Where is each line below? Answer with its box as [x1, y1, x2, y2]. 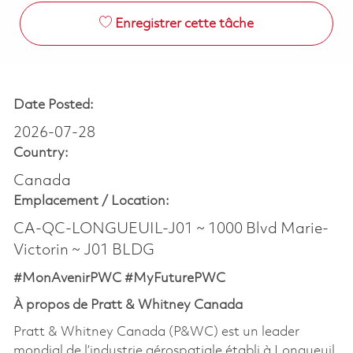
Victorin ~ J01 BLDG [13, 242, 154, 258]
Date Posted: [13, 98, 94, 112]
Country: [13, 146, 69, 160]
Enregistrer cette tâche [114, 17, 254, 31]
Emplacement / [13, 194, 111, 208]
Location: [110, 194, 169, 208]
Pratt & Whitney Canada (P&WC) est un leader [13, 325, 299, 339]
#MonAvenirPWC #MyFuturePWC [13, 271, 225, 285]
